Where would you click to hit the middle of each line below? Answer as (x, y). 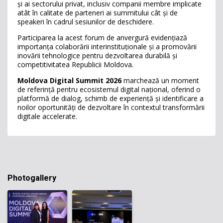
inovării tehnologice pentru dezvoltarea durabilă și (97, 56)
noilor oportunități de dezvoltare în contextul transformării (111, 107)
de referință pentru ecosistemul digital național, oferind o (109, 89)
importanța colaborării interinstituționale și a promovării (107, 47)
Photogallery (32, 178)
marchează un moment (161, 80)
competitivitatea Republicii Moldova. (75, 64)
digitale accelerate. (47, 116)
